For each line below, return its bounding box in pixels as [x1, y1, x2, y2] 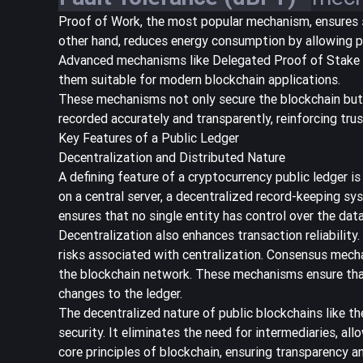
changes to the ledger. [58, 284, 182, 301]
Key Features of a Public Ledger [58, 129, 239, 146]
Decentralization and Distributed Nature [58, 148, 285, 165]
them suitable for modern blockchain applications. [58, 70, 340, 88]
